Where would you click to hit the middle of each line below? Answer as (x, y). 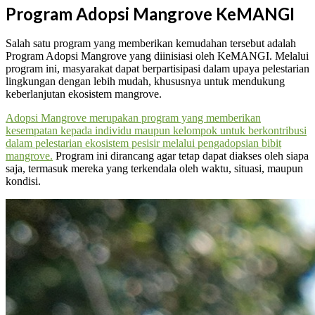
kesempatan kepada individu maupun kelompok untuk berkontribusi (156, 131)
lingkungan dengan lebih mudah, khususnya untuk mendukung (145, 82)
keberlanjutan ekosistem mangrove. (84, 94)
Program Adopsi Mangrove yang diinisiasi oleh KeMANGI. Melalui (157, 56)
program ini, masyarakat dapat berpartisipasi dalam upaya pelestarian (157, 69)
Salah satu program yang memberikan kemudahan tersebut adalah (151, 44)
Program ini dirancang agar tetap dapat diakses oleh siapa (181, 156)
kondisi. (23, 181)
